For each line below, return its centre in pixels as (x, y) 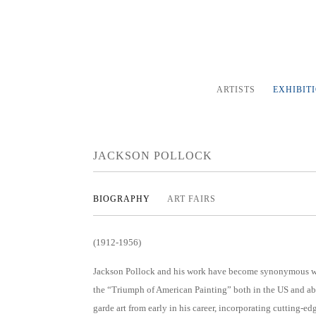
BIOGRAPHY (123, 199)
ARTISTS (236, 89)
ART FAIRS (192, 199)
